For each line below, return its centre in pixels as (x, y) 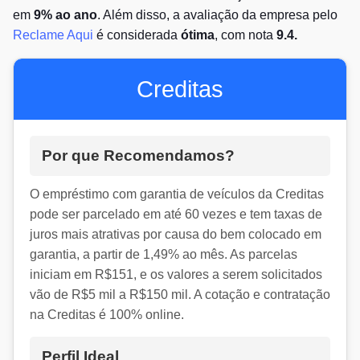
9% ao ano (65, 15)
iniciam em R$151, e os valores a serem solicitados (176, 275)
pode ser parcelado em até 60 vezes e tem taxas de (176, 215)
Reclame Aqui (53, 35)
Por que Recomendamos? (138, 156)
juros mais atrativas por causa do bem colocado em (176, 235)
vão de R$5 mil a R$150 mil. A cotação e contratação (180, 295)
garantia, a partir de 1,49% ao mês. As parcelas (164, 255)
